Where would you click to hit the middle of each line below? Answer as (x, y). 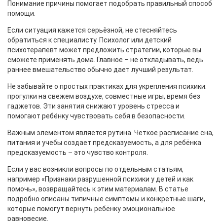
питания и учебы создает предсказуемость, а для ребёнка (104, 143)
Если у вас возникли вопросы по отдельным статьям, (95, 169)
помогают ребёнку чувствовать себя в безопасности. (96, 116)
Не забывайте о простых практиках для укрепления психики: (107, 86)
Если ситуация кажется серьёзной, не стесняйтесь (92, 30)
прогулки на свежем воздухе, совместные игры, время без (104, 96)
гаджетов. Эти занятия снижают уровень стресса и (93, 106)
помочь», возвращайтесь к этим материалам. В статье (98, 189)
